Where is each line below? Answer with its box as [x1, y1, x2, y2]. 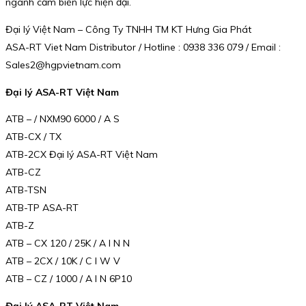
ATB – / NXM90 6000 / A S [5, 113, 120, 126]
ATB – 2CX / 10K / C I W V [5, 255, 120, 268]
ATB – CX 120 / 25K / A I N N [5, 237, 130, 250]
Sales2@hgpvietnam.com [5, 59, 121, 72]
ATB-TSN [5, 184, 46, 197]
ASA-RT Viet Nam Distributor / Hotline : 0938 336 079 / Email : [5, 41, 281, 54]
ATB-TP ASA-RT [5, 201, 79, 214]
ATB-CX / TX [5, 130, 61, 143]
